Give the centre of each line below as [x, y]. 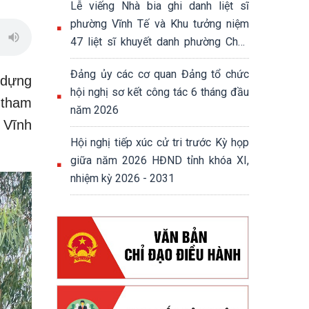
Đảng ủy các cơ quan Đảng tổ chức [160, 74]
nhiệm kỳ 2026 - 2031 [122, 178]
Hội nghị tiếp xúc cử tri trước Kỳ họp [160, 142]
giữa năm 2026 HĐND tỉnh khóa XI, [160, 160]
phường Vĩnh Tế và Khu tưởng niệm [160, 24]
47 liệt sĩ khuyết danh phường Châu [160, 42]
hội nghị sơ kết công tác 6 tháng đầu [160, 92]
